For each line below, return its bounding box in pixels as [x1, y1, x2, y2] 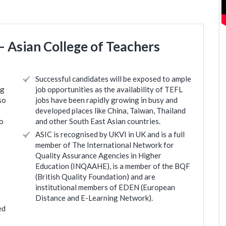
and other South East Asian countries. [35, 117, 160, 126]
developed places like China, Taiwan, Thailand [35, 106, 186, 115]
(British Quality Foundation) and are [35, 172, 155, 181]
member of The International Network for [35, 140, 174, 149]
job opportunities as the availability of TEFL [35, 85, 183, 94]
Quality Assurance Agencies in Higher [35, 151, 161, 160]
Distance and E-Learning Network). [35, 193, 153, 202]
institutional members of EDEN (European [35, 183, 175, 192]
